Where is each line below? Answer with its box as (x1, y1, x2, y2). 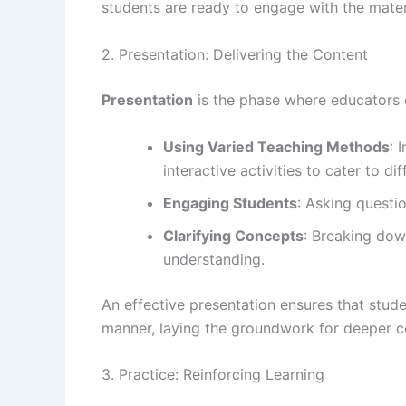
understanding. (163, 249, 265, 268)
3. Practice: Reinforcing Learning (101, 365, 324, 384)
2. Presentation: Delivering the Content (101, 44, 368, 63)
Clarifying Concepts (163, 226, 304, 245)
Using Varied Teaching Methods (163, 137, 390, 156)
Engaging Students (163, 193, 297, 212)
